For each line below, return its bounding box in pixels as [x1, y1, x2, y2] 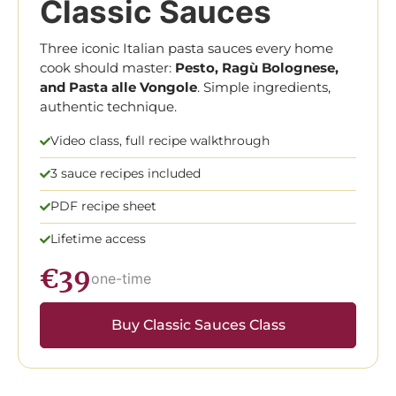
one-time [91, 270, 151, 288]
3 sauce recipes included [50, 165, 201, 182]
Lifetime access [50, 231, 146, 247]
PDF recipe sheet [50, 198, 156, 215]
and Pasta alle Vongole [40, 78, 197, 95]
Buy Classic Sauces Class [110, 316, 286, 333]
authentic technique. [40, 97, 177, 115]
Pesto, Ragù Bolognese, [175, 58, 339, 76]
